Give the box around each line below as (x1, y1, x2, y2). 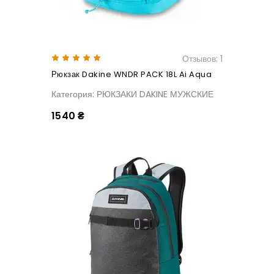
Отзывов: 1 (182, 53, 223, 65)
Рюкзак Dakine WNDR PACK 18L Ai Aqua (51, 68, 212, 81)
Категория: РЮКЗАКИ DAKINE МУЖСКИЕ (51, 88, 213, 101)
